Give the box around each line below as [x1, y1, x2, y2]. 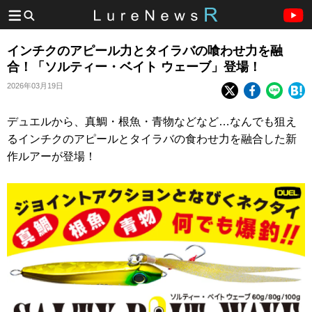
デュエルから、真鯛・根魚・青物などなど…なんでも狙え [7, 116, 297, 127]
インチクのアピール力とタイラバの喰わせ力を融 [7, 44, 283, 58]
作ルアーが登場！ [7, 150, 96, 162]
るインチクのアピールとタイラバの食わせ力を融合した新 [7, 133, 297, 145]
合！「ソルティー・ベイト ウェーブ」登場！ [7, 60, 261, 74]
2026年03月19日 [7, 81, 63, 90]
